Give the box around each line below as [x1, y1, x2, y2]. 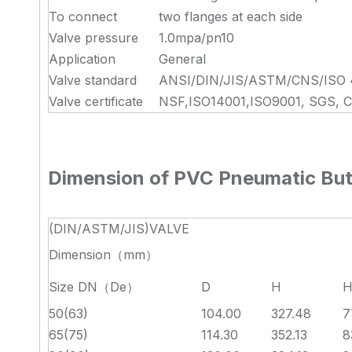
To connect [49, 9, 117, 24]
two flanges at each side [159, 9, 302, 24]
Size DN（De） [49, 279, 139, 295]
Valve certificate [49, 93, 143, 109]
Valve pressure [49, 30, 138, 46]
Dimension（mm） [49, 247, 158, 262]
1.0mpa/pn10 [159, 30, 234, 46]
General [159, 51, 206, 67]
